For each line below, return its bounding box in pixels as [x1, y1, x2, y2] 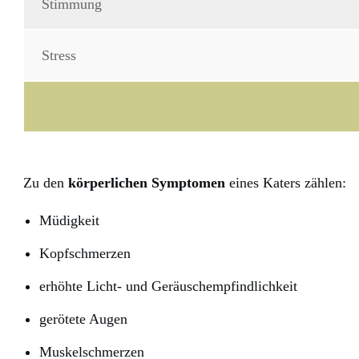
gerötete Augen [39, 311, 127, 328]
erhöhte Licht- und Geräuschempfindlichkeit [39, 278, 297, 295]
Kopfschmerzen [39, 245, 131, 262]
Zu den [23, 175, 68, 192]
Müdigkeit [39, 212, 99, 229]
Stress [42, 47, 76, 64]
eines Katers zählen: [225, 175, 346, 192]
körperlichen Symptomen [68, 175, 225, 192]
